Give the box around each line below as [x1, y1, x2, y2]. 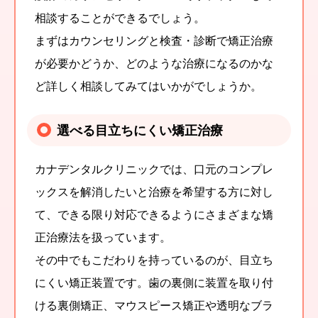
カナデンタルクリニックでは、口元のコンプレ [35, 160, 273, 177]
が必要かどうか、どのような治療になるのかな [35, 55, 273, 71]
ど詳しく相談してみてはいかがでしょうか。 [35, 77, 262, 94]
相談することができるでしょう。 [35, 9, 205, 26]
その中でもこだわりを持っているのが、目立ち [35, 251, 273, 268]
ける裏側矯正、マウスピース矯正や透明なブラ [35, 297, 273, 313]
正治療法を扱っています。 [35, 229, 171, 245]
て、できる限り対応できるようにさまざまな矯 [35, 206, 273, 222]
